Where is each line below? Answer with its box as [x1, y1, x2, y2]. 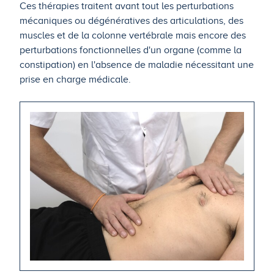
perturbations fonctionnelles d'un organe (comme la [20, 44, 242, 56]
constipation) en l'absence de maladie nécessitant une [20, 59, 254, 70]
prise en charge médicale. [20, 73, 131, 85]
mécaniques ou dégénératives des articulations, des [20, 15, 243, 26]
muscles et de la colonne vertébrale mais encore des [20, 29, 246, 41]
